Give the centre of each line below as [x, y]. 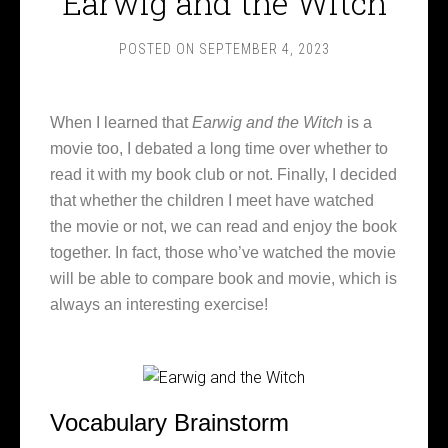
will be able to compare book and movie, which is [223, 278]
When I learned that [121, 122]
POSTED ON [158, 49]
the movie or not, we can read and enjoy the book [223, 226]
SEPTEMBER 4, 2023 [264, 49]
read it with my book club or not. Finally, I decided [223, 174]
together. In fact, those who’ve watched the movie [223, 252]
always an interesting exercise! [159, 304]
